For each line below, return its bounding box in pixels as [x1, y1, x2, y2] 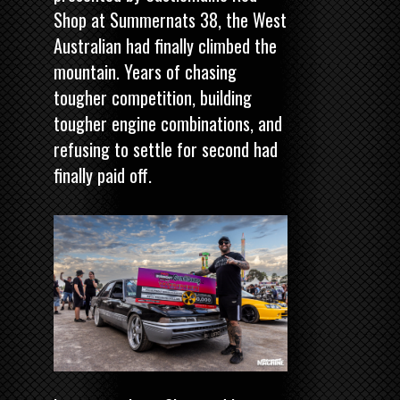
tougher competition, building [54, 83, 252, 111]
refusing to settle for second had [54, 135, 278, 162]
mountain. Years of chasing [54, 57, 237, 85]
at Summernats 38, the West [87, 5, 287, 33]
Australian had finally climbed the [54, 31, 277, 59]
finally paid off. [54, 161, 152, 188]
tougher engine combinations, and [54, 109, 282, 137]
